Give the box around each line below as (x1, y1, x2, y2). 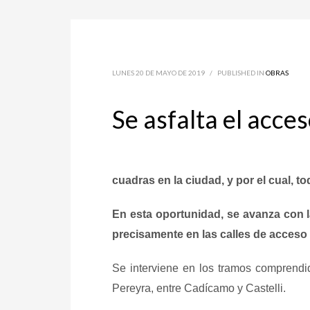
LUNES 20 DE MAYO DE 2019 (112, 69, 205, 77)
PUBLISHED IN (217, 69, 266, 77)
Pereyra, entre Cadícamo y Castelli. (112, 282, 286, 294)
